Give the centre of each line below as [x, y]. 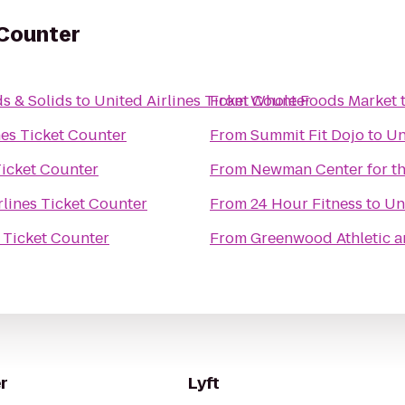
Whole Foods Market [324, 101]
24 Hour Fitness [306, 204]
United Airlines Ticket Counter [202, 101]
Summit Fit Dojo [307, 135]
